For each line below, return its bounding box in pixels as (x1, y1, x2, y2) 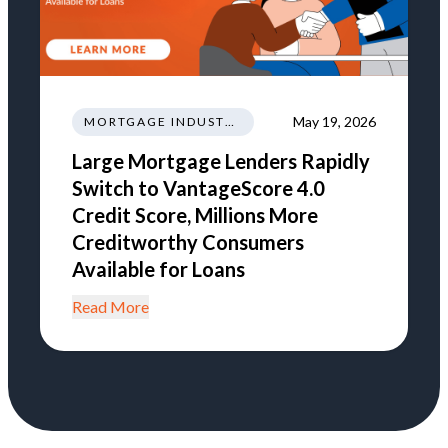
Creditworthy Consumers (72, 230, 304, 255)
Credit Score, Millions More (72, 203, 318, 228)
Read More (72, 297, 149, 317)
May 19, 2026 (293, 113, 376, 131)
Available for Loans (72, 257, 245, 282)
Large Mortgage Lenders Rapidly (72, 149, 370, 174)
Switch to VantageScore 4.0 (72, 176, 325, 201)
